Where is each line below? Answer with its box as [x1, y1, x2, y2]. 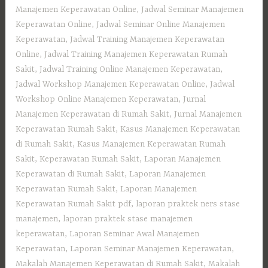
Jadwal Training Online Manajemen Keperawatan [39, 65, 221, 75]
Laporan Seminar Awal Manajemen [69, 229, 200, 239]
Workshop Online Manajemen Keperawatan [16, 95, 179, 105]
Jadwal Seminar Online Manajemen [96, 20, 226, 30]
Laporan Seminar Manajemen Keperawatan [70, 244, 232, 254]
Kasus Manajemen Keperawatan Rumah [77, 139, 226, 150]
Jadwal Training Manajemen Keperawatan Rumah [44, 50, 228, 60]
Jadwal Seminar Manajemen [141, 5, 244, 15]
